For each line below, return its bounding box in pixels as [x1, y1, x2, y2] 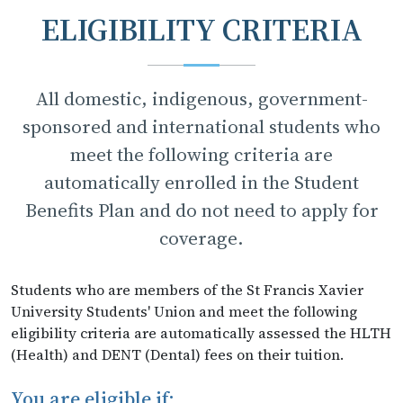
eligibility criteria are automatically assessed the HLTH [11, 322, 391, 343]
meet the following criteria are [70, 140, 333, 167]
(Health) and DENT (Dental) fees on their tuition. [11, 344, 344, 364]
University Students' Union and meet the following [11, 300, 357, 321]
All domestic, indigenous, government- [35, 85, 368, 112]
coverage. [159, 224, 244, 251]
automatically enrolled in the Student [44, 168, 359, 195]
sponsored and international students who [22, 112, 381, 139]
